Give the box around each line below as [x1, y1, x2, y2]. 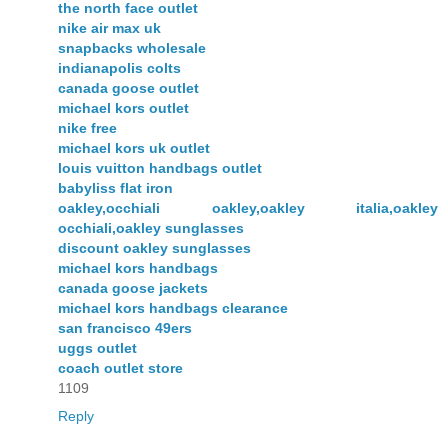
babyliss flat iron [58, 180, 173, 197]
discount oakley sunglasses [58, 240, 251, 257]
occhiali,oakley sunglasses [58, 220, 244, 237]
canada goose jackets [58, 280, 208, 297]
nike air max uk [58, 20, 161, 37]
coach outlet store [58, 360, 183, 377]
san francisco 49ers [58, 320, 192, 337]
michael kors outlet [58, 100, 189, 117]
